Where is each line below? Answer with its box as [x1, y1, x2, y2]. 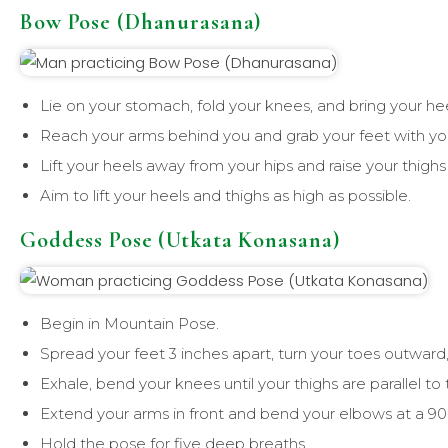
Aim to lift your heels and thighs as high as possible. [40, 185, 411, 205]
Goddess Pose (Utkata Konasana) [20, 226, 340, 253]
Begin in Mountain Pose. [40, 313, 219, 333]
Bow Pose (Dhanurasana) [20, 8, 262, 35]
